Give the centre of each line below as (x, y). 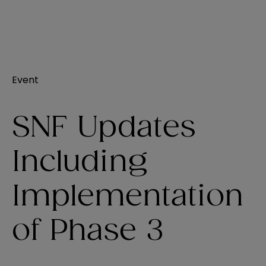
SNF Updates (104, 128)
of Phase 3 (88, 231)
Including (80, 162)
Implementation (128, 197)
